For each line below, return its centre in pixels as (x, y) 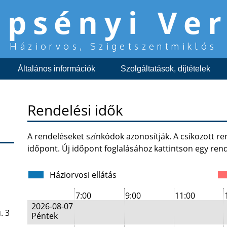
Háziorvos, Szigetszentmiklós (113, 46)
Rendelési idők (75, 110)
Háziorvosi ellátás (83, 175)
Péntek (45, 216)
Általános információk (56, 69)
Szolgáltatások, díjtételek (165, 69)
